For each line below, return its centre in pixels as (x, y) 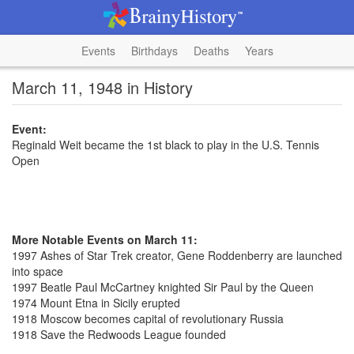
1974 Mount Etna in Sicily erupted (96, 303)
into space (38, 271)
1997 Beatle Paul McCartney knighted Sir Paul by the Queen (163, 287)
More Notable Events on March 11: (105, 239)
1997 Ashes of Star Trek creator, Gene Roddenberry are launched (177, 255)
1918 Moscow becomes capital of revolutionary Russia (148, 318)
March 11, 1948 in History (102, 87)
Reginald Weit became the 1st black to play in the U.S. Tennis (166, 145)
